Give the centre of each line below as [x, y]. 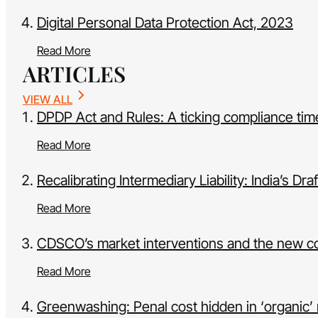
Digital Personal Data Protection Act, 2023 [165, 23]
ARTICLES [74, 74]
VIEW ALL [48, 100]
